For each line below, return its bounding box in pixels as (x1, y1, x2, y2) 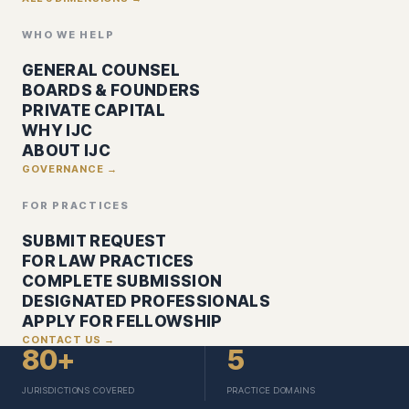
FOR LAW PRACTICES (22, 251, 194, 270)
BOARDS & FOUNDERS (22, 80, 201, 100)
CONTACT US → (22, 332, 115, 346)
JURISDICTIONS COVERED (22, 384, 135, 395)
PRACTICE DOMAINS (227, 384, 317, 395)
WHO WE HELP (22, 27, 115, 41)
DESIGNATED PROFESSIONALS (22, 291, 271, 310)
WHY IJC (22, 121, 93, 140)
